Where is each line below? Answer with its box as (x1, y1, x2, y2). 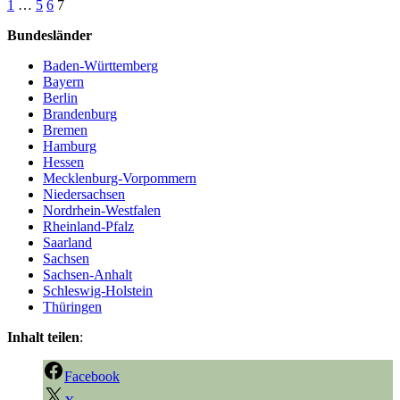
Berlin (43, 90, 78, 106)
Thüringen (43, 299, 102, 315)
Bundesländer (7, 28, 92, 44)
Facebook (64, 369, 120, 385)
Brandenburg (43, 106, 117, 122)
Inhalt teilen (7, 329, 79, 346)
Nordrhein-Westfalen (43, 203, 161, 219)
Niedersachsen (43, 187, 125, 203)
